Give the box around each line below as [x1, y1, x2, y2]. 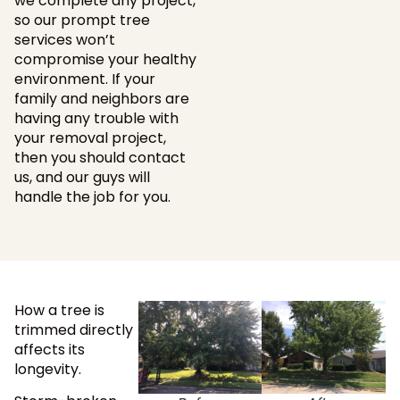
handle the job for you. [14, 187, 171, 208]
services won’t [14, 29, 115, 51]
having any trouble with [14, 108, 179, 129]
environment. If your [14, 69, 155, 90]
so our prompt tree [14, 10, 150, 31]
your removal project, [14, 128, 166, 149]
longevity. [14, 358, 81, 379]
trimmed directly [14, 319, 133, 340]
